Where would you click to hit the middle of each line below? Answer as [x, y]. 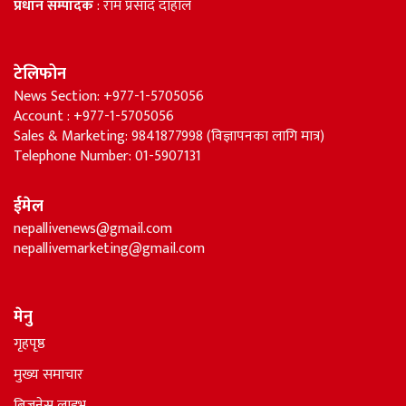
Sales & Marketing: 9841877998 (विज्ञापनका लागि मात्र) [169, 136]
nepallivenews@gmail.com [93, 228]
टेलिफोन [40, 74]
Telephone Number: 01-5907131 [107, 156]
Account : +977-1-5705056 [94, 116]
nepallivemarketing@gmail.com [109, 248]
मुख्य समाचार [48, 374]
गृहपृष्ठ [29, 343]
